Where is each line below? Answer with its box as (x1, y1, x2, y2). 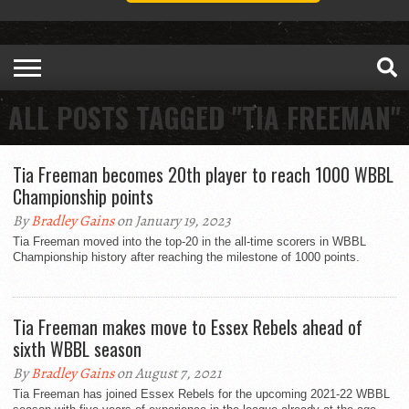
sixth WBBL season (13, 335, 142, 363)
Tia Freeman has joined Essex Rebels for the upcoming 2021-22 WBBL (13, 387, 390, 402)
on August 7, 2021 (114, 363, 221, 384)
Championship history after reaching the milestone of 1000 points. (13, 250, 360, 265)
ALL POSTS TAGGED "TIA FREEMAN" (8, 97, 401, 139)
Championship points (13, 183, 153, 211)
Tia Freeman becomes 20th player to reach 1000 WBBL (13, 161, 393, 189)
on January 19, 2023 (114, 211, 231, 232)
